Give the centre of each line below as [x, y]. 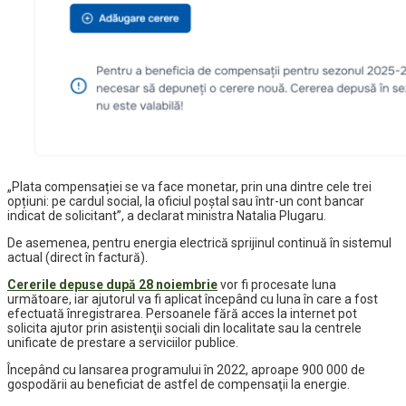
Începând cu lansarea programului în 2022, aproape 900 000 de [186, 370]
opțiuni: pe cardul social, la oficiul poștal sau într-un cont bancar [186, 202]
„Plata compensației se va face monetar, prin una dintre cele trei [189, 187]
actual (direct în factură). [77, 258]
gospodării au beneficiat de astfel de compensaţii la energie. [179, 385]
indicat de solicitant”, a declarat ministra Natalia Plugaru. [167, 216]
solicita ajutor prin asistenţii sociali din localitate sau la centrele [184, 329]
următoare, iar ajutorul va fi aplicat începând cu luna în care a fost [193, 300]
